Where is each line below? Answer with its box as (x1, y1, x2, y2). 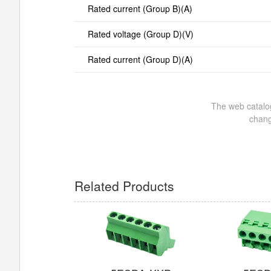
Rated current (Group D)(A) (87, 53, 193, 65)
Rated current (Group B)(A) (87, 2, 192, 15)
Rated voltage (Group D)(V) (87, 27, 194, 40)
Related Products (74, 176, 174, 195)
